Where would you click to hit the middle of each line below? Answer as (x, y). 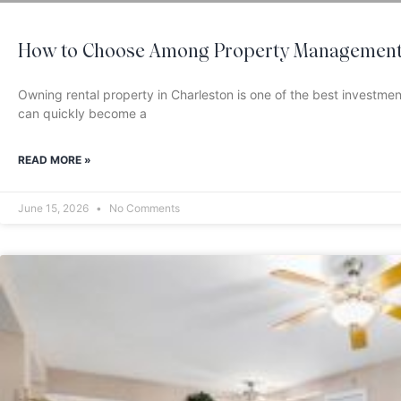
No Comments (143, 209)
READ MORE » (55, 160)
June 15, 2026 (55, 209)
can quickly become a (82, 114)
